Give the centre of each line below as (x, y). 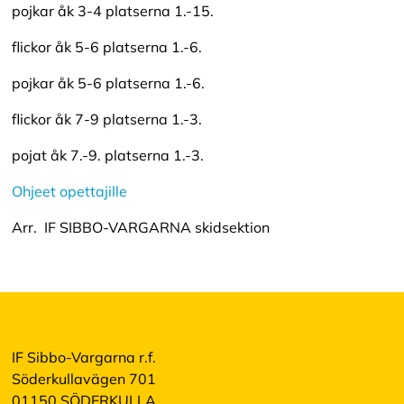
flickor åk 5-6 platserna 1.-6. (106, 46)
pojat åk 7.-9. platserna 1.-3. (107, 155)
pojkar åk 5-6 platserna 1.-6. (108, 83)
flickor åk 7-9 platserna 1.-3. (106, 119)
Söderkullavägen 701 (83, 379)
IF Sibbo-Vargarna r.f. (83, 358)
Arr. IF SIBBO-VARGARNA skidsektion (140, 227)
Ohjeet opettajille (69, 191)
